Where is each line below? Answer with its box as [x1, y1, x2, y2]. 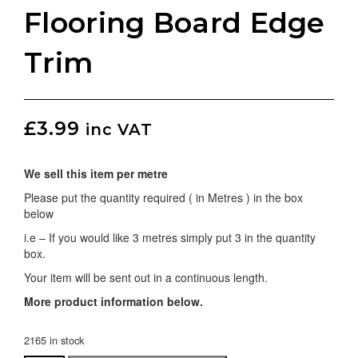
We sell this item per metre [24, 165, 168, 181]
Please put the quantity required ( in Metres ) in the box [24, 189, 303, 205]
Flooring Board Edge [24, 5, 325, 40]
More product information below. [24, 292, 203, 309]
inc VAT [86, 119, 153, 139]
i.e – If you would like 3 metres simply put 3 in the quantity [24, 229, 316, 245]
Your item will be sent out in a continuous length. [24, 268, 268, 285]
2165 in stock [24, 332, 84, 348]
